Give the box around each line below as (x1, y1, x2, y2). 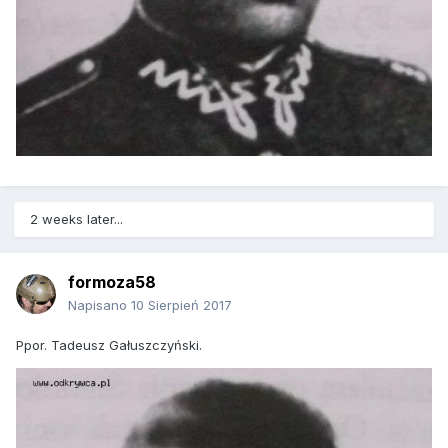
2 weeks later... (30, 211, 123, 228)
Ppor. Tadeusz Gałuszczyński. (16, 337, 202, 354)
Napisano (68, 297, 131, 314)
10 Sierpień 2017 (131, 297, 232, 314)
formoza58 (68, 272, 156, 293)
